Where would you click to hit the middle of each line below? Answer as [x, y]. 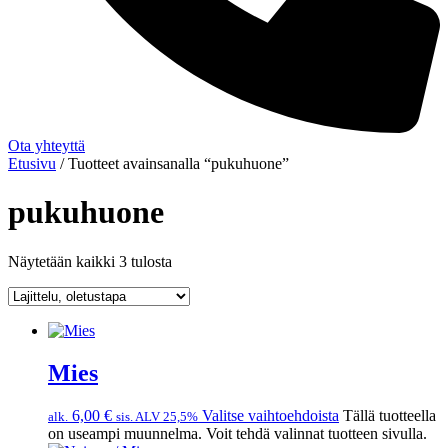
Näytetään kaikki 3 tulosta [90, 261]
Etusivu [32, 163]
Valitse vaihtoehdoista [270, 415]
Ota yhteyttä [46, 145]
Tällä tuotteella [389, 415]
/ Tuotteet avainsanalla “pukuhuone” [172, 163]
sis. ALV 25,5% [157, 416]
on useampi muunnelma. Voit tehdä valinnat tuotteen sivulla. [237, 433]
